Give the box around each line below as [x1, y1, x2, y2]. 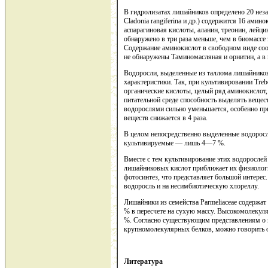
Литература [124, 257, 163, 266]
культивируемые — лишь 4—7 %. [124, 139, 226, 148]
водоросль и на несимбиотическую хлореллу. [124, 182, 259, 191]
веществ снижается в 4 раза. [124, 114, 208, 123]
